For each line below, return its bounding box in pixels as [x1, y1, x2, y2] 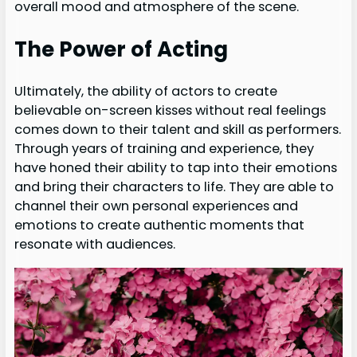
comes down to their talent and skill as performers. [14, 120, 341, 139]
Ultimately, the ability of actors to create [14, 82, 277, 101]
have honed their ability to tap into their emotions [14, 159, 337, 178]
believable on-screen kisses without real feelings [14, 101, 326, 120]
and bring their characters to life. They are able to [14, 178, 334, 197]
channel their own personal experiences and [14, 197, 298, 216]
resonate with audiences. [14, 235, 175, 254]
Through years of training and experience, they [14, 139, 314, 159]
